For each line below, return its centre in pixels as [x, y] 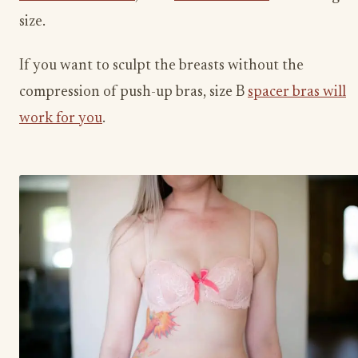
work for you [61, 119]
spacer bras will [297, 93]
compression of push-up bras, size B [133, 93]
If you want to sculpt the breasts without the [161, 66]
